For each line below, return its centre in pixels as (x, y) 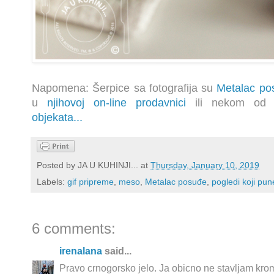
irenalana (81, 251)
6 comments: (74, 229)
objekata (53, 118)
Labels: (52, 182)
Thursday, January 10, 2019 (205, 165)
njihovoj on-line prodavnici (117, 103)
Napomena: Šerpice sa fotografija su (124, 88)
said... (117, 251)
